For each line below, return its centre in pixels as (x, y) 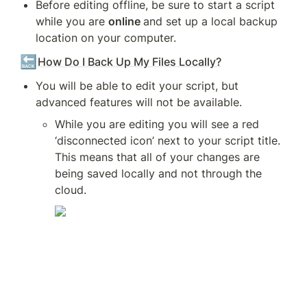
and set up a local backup (210, 21)
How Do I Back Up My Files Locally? (129, 62)
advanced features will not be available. (139, 102)
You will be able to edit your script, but (137, 86)
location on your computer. (106, 38)
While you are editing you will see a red (157, 124)
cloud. (71, 190)
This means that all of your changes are (157, 157)
